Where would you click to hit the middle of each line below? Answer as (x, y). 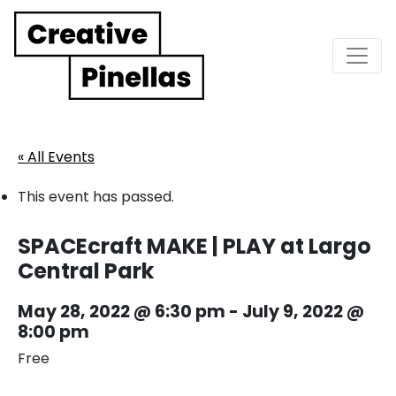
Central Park (86, 270)
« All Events (56, 156)
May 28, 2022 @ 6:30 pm (122, 311)
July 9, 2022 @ (303, 311)
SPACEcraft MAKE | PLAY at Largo (194, 246)
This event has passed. (96, 196)
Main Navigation (134, 71)
